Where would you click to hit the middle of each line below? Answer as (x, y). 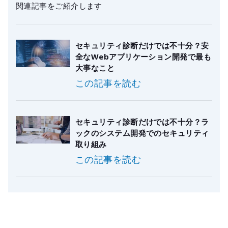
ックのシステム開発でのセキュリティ (142, 133)
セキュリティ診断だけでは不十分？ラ (142, 122)
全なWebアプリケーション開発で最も (144, 57)
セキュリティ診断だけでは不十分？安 (142, 46)
